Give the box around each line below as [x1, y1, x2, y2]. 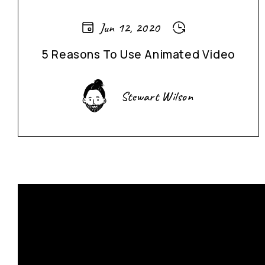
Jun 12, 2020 [99, 19, 160, 36]
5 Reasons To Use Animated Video [41, 47, 235, 62]
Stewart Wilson [120, 88, 193, 105]
